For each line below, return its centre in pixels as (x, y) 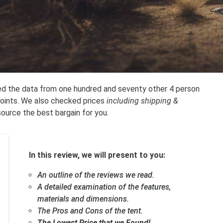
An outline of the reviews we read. (96, 175)
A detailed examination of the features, (104, 187)
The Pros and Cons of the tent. (90, 211)
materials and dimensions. (83, 199)
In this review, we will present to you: (97, 155)
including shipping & (143, 101)
